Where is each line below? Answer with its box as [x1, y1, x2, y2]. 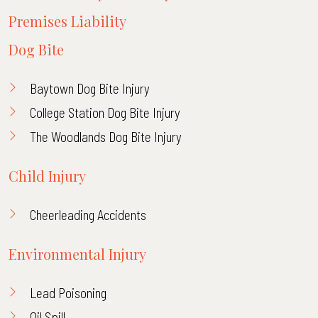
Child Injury [9, 166, 86, 185]
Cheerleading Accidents [30, 207, 146, 223]
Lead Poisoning [30, 285, 106, 301]
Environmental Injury [9, 244, 146, 263]
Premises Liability [9, 11, 126, 31]
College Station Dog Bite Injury [30, 104, 180, 121]
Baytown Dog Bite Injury [30, 80, 150, 97]
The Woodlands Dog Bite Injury [30, 128, 182, 145]
